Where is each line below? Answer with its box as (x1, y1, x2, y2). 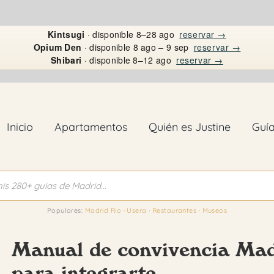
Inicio (6, 119, 33, 134)
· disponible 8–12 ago (81, 54, 174, 66)
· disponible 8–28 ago (84, 28, 177, 40)
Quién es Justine (148, 119, 231, 134)
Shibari (51, 54, 82, 66)
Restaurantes (152, 206, 197, 215)
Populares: (46, 206, 85, 215)
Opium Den (33, 41, 82, 53)
